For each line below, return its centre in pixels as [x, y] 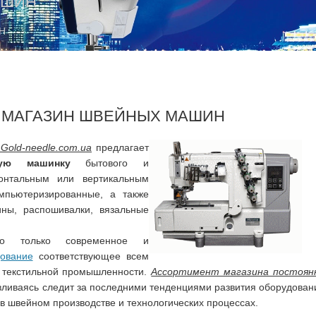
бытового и [110, 163]
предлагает [120, 147]
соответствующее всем [91, 256]
